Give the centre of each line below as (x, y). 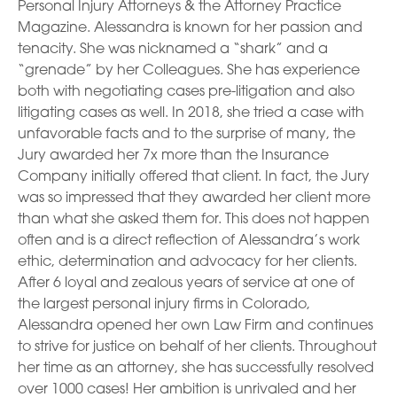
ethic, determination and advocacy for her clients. (187, 262)
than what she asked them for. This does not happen (194, 219)
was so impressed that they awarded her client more (194, 198)
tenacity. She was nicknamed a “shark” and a (173, 49)
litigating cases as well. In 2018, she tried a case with (191, 113)
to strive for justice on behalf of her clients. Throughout (197, 347)
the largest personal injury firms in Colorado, (164, 304)
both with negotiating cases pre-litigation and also (186, 92)
